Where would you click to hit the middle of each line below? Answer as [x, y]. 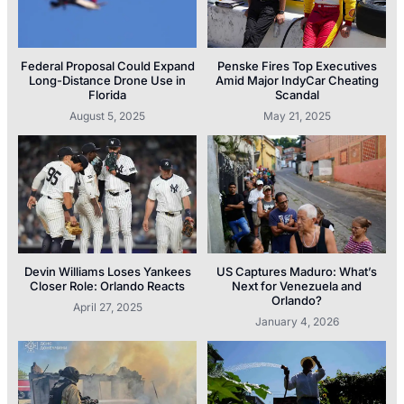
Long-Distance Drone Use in [107, 81]
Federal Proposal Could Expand [107, 66]
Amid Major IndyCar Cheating [297, 81]
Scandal [297, 95]
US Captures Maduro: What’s [297, 272]
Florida [107, 95]
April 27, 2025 [107, 308]
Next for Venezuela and [297, 286]
